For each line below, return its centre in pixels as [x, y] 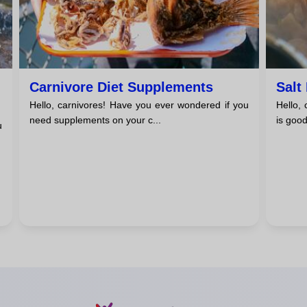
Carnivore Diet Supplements [121, 87]
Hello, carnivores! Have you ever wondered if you [139, 105]
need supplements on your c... [95, 120]
